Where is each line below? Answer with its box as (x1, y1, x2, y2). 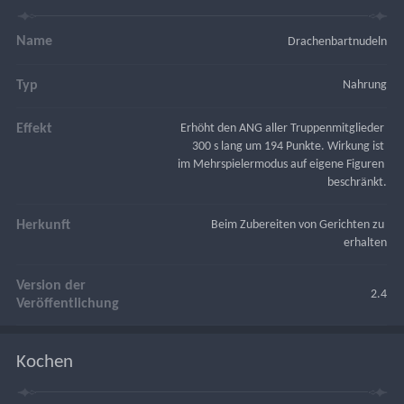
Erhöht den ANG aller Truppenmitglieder (180, 121, 388, 135)
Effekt (16, 121, 53, 136)
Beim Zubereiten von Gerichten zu (211, 217, 388, 232)
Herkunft (16, 217, 71, 233)
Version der (16, 278, 87, 293)
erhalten (344, 235, 388, 250)
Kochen (16, 353, 74, 372)
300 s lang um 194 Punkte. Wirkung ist (192, 139, 388, 153)
